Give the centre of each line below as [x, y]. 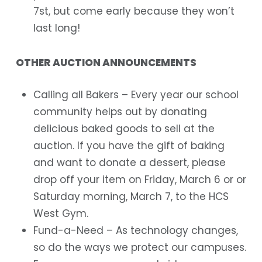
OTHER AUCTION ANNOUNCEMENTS [106, 63]
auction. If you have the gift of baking [129, 145]
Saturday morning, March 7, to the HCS [131, 196]
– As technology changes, [170, 230]
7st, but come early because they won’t [134, 11]
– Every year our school [178, 94]
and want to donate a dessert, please [129, 162]
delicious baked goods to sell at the [124, 128]
